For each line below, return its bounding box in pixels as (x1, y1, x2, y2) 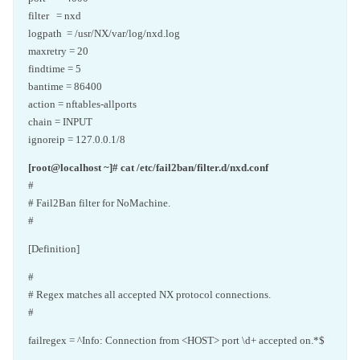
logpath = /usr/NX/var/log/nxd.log (28, 27, 180, 39)
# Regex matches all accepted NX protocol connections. (28, 288, 271, 301)
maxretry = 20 (28, 45, 88, 57)
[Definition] (28, 243, 80, 255)
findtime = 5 (28, 63, 81, 75)
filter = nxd (28, 10, 81, 22)
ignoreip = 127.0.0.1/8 (28, 133, 125, 145)
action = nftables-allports (28, 98, 137, 110)
